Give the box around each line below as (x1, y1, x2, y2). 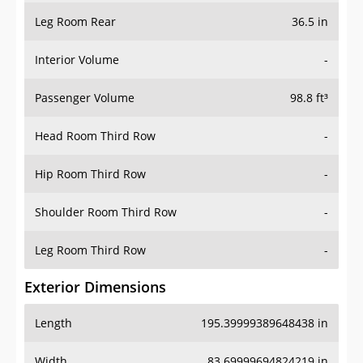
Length (35, 315, 72, 331)
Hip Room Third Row (35, 166, 146, 182)
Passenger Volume (35, 90, 135, 106)
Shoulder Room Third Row (35, 204, 177, 220)
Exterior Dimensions (24, 277, 166, 297)
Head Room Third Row (35, 128, 156, 144)
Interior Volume (35, 52, 119, 68)
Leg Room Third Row (35, 242, 146, 258)
